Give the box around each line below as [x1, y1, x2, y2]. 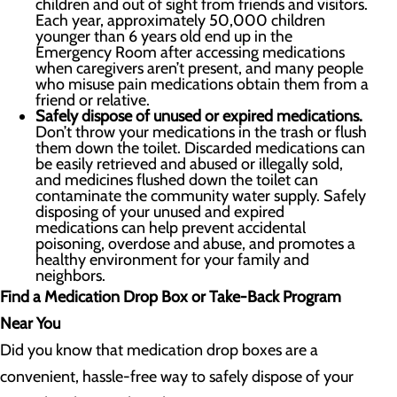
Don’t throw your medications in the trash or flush [35, 122, 367, 142]
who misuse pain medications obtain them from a [35, 74, 369, 94]
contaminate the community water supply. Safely [35, 186, 366, 206]
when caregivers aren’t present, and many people [35, 58, 363, 78]
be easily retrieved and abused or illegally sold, [35, 154, 343, 174]
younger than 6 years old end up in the [35, 27, 292, 46]
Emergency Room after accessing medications [35, 43, 345, 62]
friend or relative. [35, 90, 150, 110]
